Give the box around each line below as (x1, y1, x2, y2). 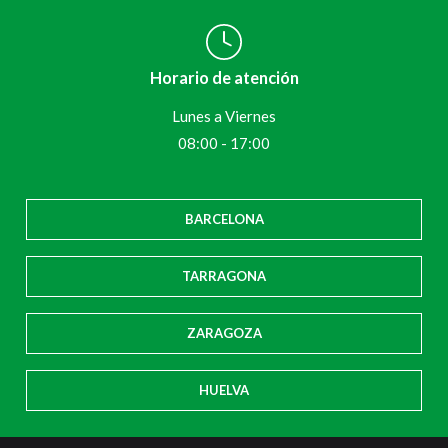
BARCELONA (184, 211, 264, 228)
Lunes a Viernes (172, 107, 276, 126)
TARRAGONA (182, 268, 266, 285)
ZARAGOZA (186, 325, 262, 342)
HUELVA (199, 382, 249, 399)
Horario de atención (149, 68, 299, 88)
